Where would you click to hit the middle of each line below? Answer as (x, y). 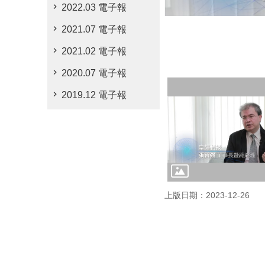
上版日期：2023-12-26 (207, 195)
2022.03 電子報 (94, 7)
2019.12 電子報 (94, 95)
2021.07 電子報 (94, 29)
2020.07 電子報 (94, 73)
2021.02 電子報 (94, 51)
